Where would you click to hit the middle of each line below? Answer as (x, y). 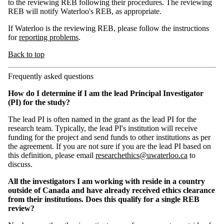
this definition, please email (52, 155)
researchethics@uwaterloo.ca (141, 155)
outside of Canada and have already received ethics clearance (111, 190)
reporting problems (49, 37)
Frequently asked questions (51, 76)
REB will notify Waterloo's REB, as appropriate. (86, 11)
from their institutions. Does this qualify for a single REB (104, 199)
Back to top (26, 54)
